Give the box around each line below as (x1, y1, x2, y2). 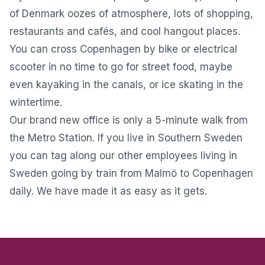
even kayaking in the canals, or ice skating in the (9, 79, 243, 91)
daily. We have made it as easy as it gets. (9, 185, 207, 197)
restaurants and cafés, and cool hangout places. (9, 25, 240, 37)
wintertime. (9, 96, 62, 108)
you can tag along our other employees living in (9, 150, 237, 161)
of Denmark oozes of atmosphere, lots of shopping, (9, 8, 253, 20)
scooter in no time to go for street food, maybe (9, 61, 232, 73)
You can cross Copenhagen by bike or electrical (9, 43, 237, 55)
